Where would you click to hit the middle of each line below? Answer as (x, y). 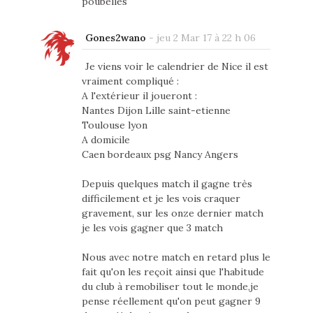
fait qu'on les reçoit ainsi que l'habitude (173, 271)
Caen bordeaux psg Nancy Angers (160, 154)
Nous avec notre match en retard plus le (176, 257)
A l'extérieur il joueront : (139, 95)
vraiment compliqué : (130, 81)
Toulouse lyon (114, 125)
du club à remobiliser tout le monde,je (170, 286)
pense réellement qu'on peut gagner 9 (171, 301)
